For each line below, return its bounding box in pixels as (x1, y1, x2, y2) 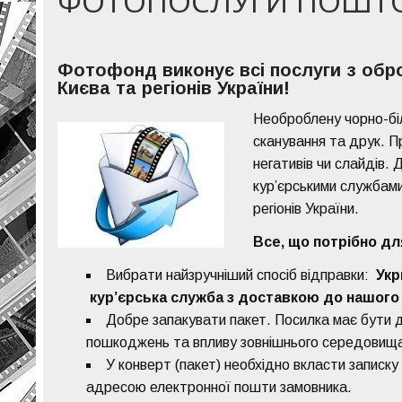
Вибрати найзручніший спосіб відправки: (106, 267, 377, 284)
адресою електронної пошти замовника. (86, 380, 353, 396)
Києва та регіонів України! (57, 78, 291, 99)
